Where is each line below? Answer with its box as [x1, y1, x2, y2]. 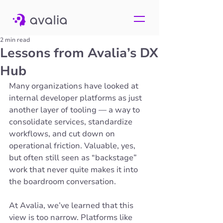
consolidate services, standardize [9, 116, 134, 127]
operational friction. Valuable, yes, [9, 140, 137, 151]
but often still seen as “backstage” [9, 152, 139, 163]
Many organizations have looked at [9, 81, 140, 92]
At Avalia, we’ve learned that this [9, 200, 135, 211]
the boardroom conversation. [9, 176, 116, 187]
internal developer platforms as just [9, 93, 144, 104]
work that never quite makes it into [9, 164, 140, 175]
